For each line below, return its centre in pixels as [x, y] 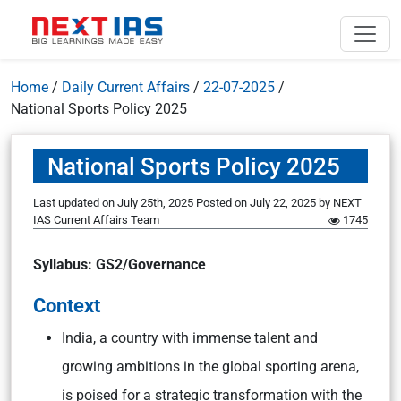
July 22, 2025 [283, 203]
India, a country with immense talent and [190, 338]
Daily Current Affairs [126, 87]
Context [67, 305]
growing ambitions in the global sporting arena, [210, 367]
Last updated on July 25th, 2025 [115, 203]
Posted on [223, 203]
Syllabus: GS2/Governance [119, 264]
